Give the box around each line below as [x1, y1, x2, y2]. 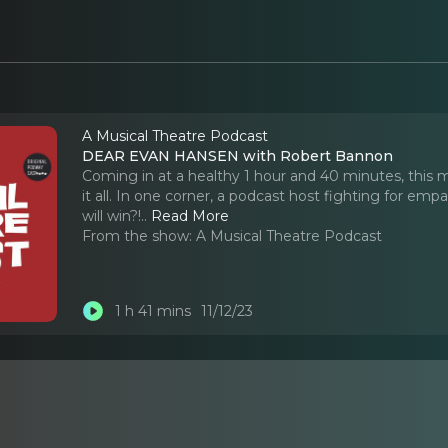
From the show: [82, 226, 193, 245]
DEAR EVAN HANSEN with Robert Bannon [82, 146, 394, 165]
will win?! [82, 206, 142, 225]
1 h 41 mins [114, 302, 191, 321]
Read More [151, 206, 230, 225]
